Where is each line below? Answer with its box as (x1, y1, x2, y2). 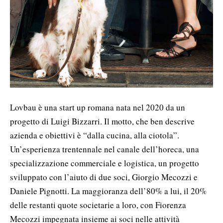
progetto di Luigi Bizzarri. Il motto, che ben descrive (10, 115, 195, 127)
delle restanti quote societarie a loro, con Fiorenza (10, 199, 186, 211)
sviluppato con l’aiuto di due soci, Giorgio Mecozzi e (10, 171, 198, 183)
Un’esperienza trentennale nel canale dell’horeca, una (10, 143, 199, 155)
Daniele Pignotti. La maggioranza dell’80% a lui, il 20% (10, 185, 207, 197)
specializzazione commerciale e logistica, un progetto (10, 157, 199, 169)
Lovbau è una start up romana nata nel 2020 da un (10, 102, 185, 113)
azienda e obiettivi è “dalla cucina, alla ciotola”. (10, 129, 179, 141)
